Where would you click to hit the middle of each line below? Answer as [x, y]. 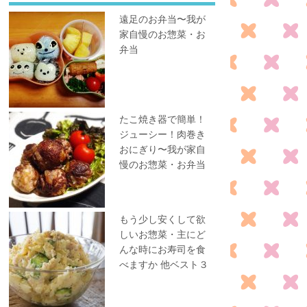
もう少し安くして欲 [163, 219]
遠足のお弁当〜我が [163, 19]
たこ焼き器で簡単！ [163, 119]
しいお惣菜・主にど [163, 234]
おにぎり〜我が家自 [163, 149]
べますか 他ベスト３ [164, 264]
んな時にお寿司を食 [163, 249]
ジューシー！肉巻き [163, 134]
